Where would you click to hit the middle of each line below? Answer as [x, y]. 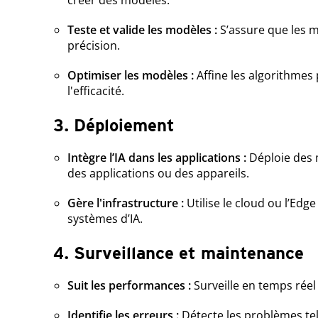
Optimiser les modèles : [132, 76]
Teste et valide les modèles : [142, 30]
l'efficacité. [95, 91]
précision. [93, 46]
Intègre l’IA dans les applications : [158, 158]
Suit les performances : [129, 286]
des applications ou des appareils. [158, 174]
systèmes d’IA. [105, 219]
